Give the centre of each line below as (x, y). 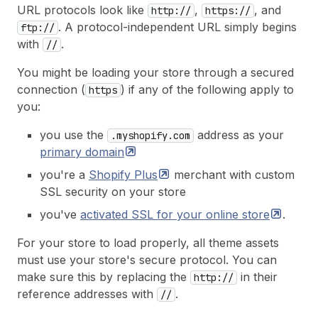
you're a (64, 174)
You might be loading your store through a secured (155, 72)
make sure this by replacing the (104, 276)
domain (105, 152)
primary (62, 152)
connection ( (51, 89)
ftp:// (38, 27)
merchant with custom (232, 174)
